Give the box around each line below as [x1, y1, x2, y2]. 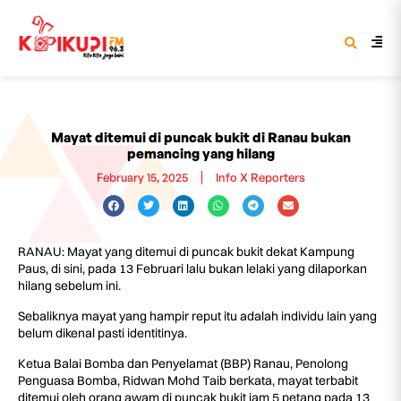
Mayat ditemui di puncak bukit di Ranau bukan [50, 129, 351, 146]
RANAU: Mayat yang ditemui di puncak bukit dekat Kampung [18, 243, 354, 260]
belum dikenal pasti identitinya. [18, 325, 187, 341]
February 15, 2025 [96, 170, 188, 184]
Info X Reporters [215, 170, 305, 184]
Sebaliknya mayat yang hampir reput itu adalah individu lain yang [18, 308, 377, 324]
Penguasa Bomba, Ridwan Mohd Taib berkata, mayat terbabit [18, 372, 358, 388]
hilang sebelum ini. [18, 277, 121, 294]
